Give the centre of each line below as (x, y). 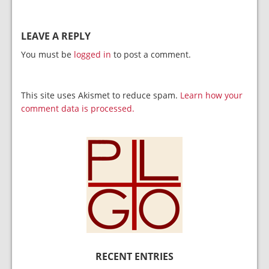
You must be (47, 54)
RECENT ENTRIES (134, 256)
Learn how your (211, 95)
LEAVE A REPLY (56, 36)
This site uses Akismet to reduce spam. (101, 95)
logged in (92, 54)
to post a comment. (151, 54)
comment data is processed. (78, 108)
